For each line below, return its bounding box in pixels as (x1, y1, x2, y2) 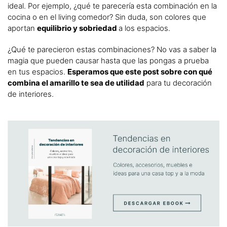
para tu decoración (144, 78, 212, 88)
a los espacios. (119, 23, 170, 33)
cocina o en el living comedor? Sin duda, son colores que (8, 12, 206, 22)
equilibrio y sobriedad (37, 23, 119, 33)
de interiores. (8, 89, 54, 99)
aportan (8, 23, 37, 33)
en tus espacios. (8, 67, 67, 77)
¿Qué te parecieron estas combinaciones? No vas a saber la (8, 45, 216, 55)
